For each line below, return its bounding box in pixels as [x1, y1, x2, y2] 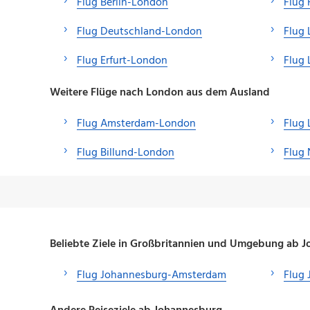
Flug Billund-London [77, 143, 174, 162]
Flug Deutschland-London [77, 22, 202, 41]
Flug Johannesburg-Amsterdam [77, 266, 226, 284]
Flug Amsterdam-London [77, 114, 196, 133]
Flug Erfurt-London [77, 51, 167, 70]
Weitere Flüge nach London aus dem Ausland [50, 83, 270, 102]
